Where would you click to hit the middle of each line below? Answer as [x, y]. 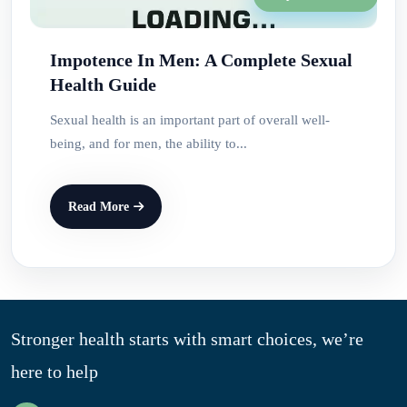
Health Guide [103, 84]
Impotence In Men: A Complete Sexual [201, 60]
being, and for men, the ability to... [149, 143]
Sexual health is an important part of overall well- [190, 119]
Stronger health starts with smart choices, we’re [187, 338]
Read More [99, 206]
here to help [55, 371]
